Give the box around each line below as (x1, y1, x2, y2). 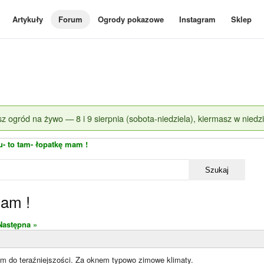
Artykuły (12, 14, 43, 25)
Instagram (179, 14, 216, 25)
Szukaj (205, 165, 229, 174)
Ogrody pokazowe (98, 14, 164, 25)
